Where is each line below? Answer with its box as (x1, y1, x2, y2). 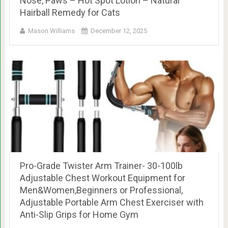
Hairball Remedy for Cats (19, 7, 120, 18)
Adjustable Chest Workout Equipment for (19, 172, 185, 183)
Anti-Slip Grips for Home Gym (19, 209, 138, 220)
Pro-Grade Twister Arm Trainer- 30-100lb (19, 160, 183, 171)
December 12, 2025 (90, 26, 147, 35)
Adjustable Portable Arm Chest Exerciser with (19, 196, 204, 208)
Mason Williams (27, 26, 75, 35)
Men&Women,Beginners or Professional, (19, 184, 183, 195)
